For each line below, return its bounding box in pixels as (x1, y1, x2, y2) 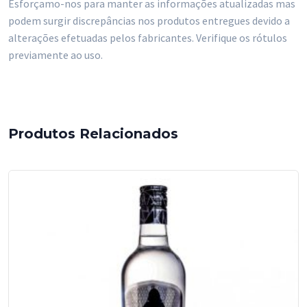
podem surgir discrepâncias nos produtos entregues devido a (8, 13, 290, 27)
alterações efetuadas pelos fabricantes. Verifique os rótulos (8, 30, 287, 45)
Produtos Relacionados (8, 125, 178, 142)
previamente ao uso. (8, 47, 103, 62)
